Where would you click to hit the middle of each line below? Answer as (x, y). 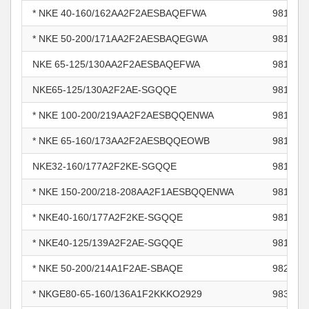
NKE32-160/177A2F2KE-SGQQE (104, 166)
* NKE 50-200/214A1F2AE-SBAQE (108, 268)
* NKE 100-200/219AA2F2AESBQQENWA (123, 115)
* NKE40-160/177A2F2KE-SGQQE (108, 217)
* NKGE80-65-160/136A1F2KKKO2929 (117, 294)
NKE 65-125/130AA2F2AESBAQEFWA (116, 64)
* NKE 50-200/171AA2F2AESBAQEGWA (120, 39)
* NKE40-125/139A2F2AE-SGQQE (108, 243)
